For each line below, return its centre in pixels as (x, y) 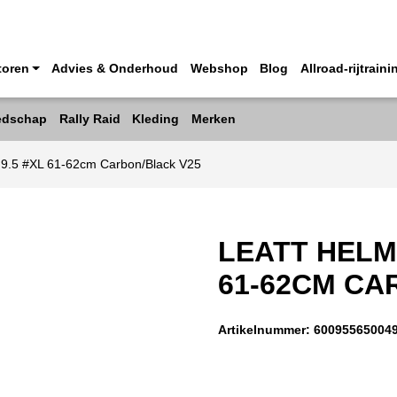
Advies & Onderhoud (115, 69)
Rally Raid (90, 120)
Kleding (156, 120)
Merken (213, 120)
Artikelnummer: (266, 329)
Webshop (219, 69)
